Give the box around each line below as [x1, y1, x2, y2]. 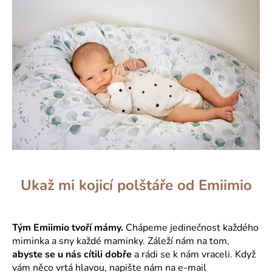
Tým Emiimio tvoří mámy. [12, 220, 126, 234]
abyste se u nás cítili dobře [12, 247, 132, 261]
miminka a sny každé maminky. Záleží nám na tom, [12, 234, 229, 248]
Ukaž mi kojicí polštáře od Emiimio [20, 175, 252, 195]
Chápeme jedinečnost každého [126, 220, 259, 234]
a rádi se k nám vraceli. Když [132, 247, 256, 261]
